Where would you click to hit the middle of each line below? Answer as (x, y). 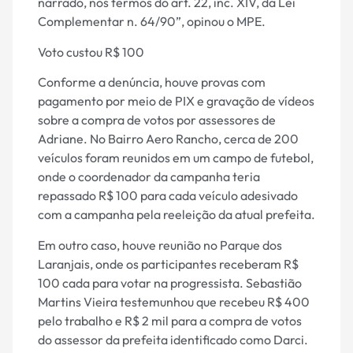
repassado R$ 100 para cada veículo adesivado (168, 196)
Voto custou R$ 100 (91, 52)
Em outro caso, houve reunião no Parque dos (160, 245)
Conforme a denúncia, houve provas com (152, 82)
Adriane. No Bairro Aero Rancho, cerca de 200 (168, 139)
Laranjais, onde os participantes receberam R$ (168, 264)
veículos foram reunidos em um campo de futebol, (176, 158)
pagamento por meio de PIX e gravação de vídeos (176, 101)
